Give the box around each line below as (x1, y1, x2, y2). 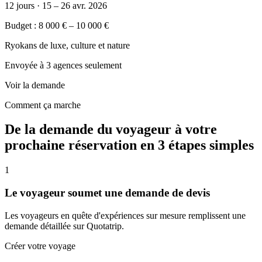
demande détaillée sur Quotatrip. (5, 220, 124, 231)
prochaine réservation (5, 137, 140, 153)
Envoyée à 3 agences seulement (5, 60, 122, 70)
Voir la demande (5, 80, 65, 90)
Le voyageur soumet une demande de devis (5, 187, 210, 199)
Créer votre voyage (5, 240, 75, 251)
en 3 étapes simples (140, 137, 254, 153)
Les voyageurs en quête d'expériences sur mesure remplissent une (5, 210, 246, 220)
